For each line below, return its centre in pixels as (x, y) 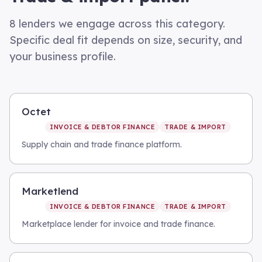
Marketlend (50, 191)
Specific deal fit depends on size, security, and (126, 40)
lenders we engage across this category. (120, 24)
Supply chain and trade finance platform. (102, 144)
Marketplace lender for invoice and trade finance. (118, 224)
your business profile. (63, 56)
